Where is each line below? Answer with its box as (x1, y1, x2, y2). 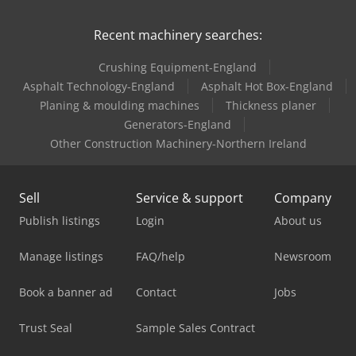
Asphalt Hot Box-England (200, 78, 333, 94)
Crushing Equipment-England (99, 59, 257, 75)
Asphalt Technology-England (22, 78, 175, 94)
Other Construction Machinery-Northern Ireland (49, 135, 307, 151)
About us (274, 212, 322, 228)
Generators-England (124, 116, 231, 132)
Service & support (136, 188, 243, 207)
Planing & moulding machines (39, 97, 199, 113)
